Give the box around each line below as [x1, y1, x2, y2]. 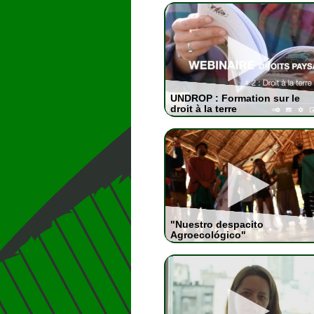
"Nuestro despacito [170, 219, 264, 230]
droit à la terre [170, 103, 237, 114]
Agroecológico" [170, 229, 246, 240]
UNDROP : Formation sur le [170, 93, 300, 104]
